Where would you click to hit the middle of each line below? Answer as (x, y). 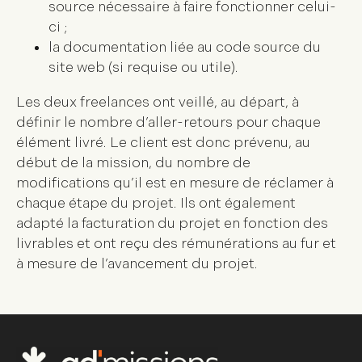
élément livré (60, 143)
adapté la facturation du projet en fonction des (172, 224)
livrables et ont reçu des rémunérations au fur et (176, 244)
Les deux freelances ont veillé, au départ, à (158, 103)
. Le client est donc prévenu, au (207, 143)
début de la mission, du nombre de (133, 163)
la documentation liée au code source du (185, 48)
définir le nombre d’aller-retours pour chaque (168, 123)
